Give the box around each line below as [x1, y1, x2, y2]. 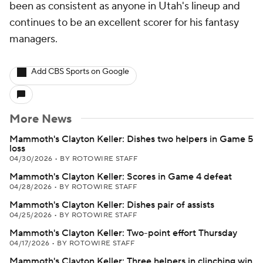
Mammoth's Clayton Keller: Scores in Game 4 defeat [9, 171, 232, 183]
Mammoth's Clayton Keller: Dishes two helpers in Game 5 [9, 133, 253, 145]
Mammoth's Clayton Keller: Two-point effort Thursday [9, 227, 237, 239]
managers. [9, 32, 58, 46]
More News [9, 112, 72, 127]
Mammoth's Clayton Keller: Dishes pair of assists [9, 199, 214, 211]
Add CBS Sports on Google [31, 66, 129, 77]
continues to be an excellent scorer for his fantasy [9, 16, 239, 29]
